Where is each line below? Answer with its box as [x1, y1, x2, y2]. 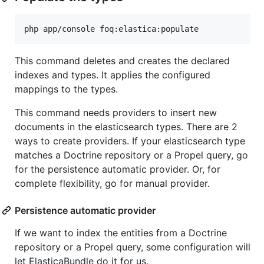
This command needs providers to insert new [15, 107, 217, 119]
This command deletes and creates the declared [15, 55, 230, 67]
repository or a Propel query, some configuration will [15, 241, 250, 253]
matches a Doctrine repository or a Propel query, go [15, 149, 248, 161]
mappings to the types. [15, 83, 118, 95]
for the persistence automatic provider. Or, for [15, 163, 220, 176]
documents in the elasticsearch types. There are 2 [15, 121, 237, 133]
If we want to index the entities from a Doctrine [15, 227, 227, 239]
